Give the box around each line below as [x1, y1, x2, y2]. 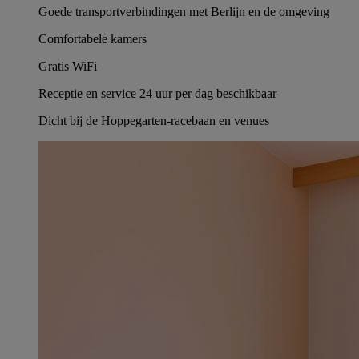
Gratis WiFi [38, 59, 97, 74]
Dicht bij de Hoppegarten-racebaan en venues [38, 114, 269, 128]
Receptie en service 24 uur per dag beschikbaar [38, 87, 276, 101]
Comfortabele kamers [38, 32, 147, 46]
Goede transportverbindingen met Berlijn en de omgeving [38, 5, 329, 19]
